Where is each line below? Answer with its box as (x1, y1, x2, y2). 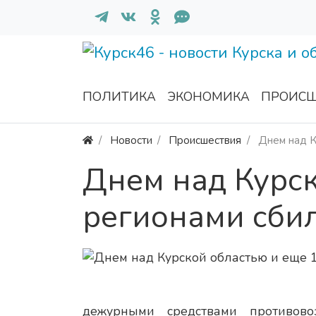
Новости (109, 133, 152, 148)
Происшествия (169, 133, 242, 148)
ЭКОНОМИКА (167, 88, 250, 106)
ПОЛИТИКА (83, 88, 156, 106)
